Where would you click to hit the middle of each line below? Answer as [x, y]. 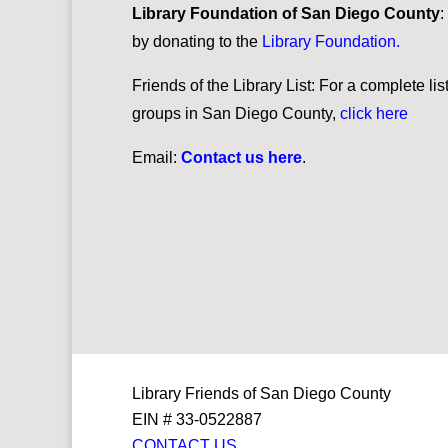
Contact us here [241, 157]
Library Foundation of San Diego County [286, 13]
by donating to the [197, 41]
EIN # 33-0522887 [197, 419]
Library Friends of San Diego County [265, 393]
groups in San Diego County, [236, 113]
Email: [156, 157]
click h [362, 113]
